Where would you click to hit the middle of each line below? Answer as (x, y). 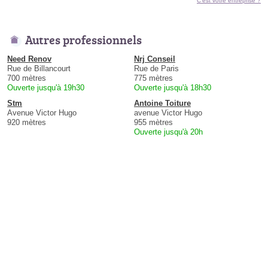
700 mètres (27, 78)
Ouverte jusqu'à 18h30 (173, 88)
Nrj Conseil (155, 59)
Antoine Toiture (162, 103)
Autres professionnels (83, 40)
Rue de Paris (156, 69)
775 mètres (153, 78)
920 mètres (27, 123)
